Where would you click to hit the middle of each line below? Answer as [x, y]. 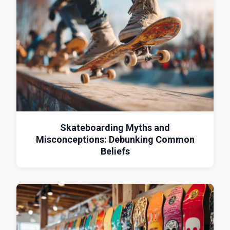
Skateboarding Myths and [115, 127]
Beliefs [115, 151]
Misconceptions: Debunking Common [115, 139]
